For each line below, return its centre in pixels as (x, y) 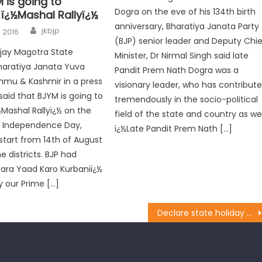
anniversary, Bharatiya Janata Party (187, 27)
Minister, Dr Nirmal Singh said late (182, 56)
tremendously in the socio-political (187, 100)
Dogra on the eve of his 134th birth (185, 12)
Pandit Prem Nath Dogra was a (177, 70)
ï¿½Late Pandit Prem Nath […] (174, 129)
